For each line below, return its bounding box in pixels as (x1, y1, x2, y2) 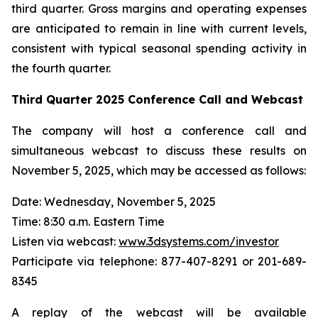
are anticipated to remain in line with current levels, (11, 21, 307, 35)
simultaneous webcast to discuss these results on (11, 143, 307, 158)
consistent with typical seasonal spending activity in (11, 41, 307, 55)
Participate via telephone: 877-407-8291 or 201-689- (11, 254, 307, 268)
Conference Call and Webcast (124, 92, 303, 106)
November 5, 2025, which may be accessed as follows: (11, 163, 306, 177)
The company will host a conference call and (11, 124, 307, 138)
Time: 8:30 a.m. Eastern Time (11, 214, 165, 229)
